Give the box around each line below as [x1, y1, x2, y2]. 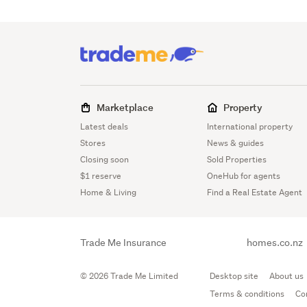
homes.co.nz [247, 236, 304, 249]
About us [269, 269, 304, 282]
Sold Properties [207, 153, 267, 165]
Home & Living [80, 186, 137, 198]
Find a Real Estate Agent [207, 186, 303, 198]
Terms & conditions [210, 287, 285, 299]
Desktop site [210, 269, 259, 282]
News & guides [207, 136, 265, 149]
